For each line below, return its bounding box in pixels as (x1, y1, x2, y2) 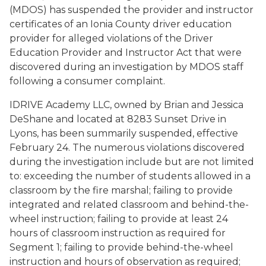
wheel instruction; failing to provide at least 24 (9, 213, 228, 224)
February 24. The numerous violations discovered (9, 142, 245, 153)
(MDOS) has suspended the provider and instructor (9, 4, 254, 15)
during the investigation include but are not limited (9, 156, 254, 167)
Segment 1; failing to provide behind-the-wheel (9, 242, 233, 253)
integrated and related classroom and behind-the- (9, 199, 249, 210)
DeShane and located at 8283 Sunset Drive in (9, 113, 226, 125)
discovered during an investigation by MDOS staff (9, 61, 243, 72)
